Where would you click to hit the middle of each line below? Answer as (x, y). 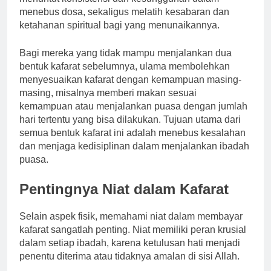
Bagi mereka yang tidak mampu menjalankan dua (126, 53)
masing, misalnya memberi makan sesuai (108, 93)
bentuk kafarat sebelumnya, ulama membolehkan (125, 66)
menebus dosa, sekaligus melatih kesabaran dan (124, 11)
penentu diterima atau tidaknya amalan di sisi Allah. (129, 256)
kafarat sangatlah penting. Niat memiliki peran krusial (133, 229)
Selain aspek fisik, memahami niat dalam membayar (131, 216)
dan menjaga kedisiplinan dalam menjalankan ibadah (134, 146)
